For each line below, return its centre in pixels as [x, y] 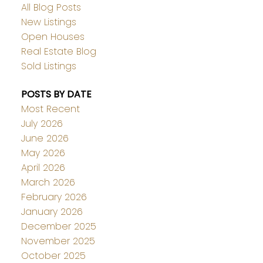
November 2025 [58, 241]
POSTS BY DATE [56, 94]
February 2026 [54, 197]
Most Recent [50, 109]
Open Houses [53, 37]
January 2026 [52, 211]
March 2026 [48, 182]
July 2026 [42, 123]
